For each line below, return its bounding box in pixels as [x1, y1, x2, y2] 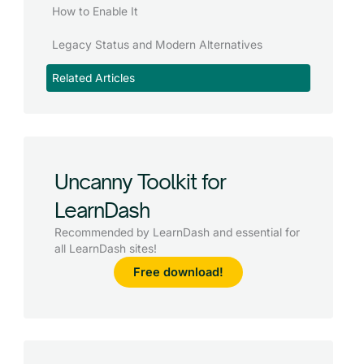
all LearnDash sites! [54, 241, 157, 255]
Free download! [133, 264, 223, 279]
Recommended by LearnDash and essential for [54, 225, 300, 239]
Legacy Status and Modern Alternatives [51, 37, 262, 51]
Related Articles [51, 71, 135, 84]
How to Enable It [51, 5, 138, 19]
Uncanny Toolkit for [54, 167, 226, 194]
